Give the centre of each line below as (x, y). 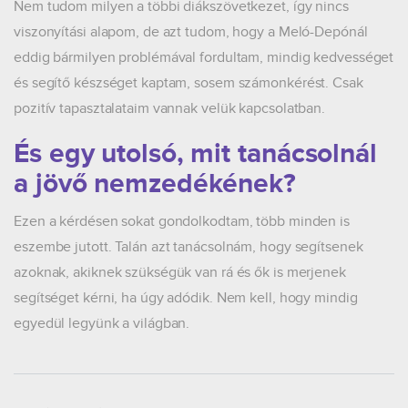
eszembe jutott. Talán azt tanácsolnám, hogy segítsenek (189, 247)
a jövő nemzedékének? (155, 184)
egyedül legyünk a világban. (102, 323)
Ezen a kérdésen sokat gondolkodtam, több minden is (182, 221)
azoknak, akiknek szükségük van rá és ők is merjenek (180, 272)
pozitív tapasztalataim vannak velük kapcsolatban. (170, 108)
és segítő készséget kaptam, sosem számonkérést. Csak (189, 83)
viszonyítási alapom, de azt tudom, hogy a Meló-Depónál (191, 32)
